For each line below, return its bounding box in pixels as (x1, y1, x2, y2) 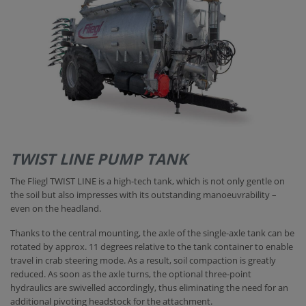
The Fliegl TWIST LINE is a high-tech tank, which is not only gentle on (10, 175, 285, 188)
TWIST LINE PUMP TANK (10, 148, 188, 169)
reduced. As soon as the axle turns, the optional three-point (10, 268, 251, 281)
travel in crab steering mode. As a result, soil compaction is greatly (10, 254, 276, 267)
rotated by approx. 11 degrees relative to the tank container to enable (10, 240, 293, 253)
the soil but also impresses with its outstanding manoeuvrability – (10, 189, 277, 201)
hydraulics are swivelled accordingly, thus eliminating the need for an (10, 281, 288, 294)
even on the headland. (10, 202, 101, 215)
